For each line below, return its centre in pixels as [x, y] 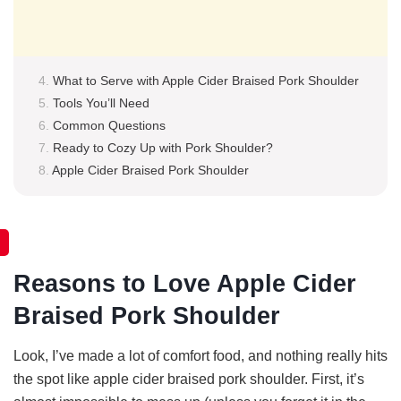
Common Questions [109, 125]
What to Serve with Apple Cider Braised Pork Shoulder [206, 80]
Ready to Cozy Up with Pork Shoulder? [163, 147]
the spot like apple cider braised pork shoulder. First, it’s [189, 380]
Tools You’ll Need [101, 102]
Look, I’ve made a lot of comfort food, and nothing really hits [200, 356]
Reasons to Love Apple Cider [185, 284]
